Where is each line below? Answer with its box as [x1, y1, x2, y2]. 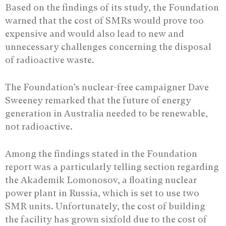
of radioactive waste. [5, 54, 94, 65]
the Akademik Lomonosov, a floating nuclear [5, 174, 197, 185]
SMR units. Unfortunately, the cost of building [5, 200, 205, 211]
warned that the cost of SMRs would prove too [5, 15, 204, 26]
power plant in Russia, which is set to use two [5, 187, 199, 198]
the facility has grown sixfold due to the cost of [5, 213, 207, 224]
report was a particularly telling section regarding [5, 161, 219, 172]
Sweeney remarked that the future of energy [5, 94, 191, 105]
